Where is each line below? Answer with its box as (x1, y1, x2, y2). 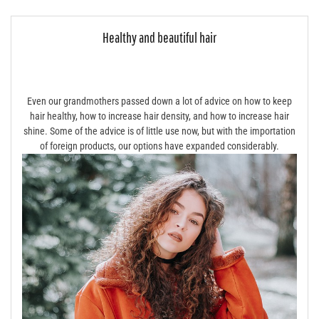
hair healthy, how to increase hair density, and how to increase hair (30, 110, 289, 122)
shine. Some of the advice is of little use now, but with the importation (23, 125, 296, 137)
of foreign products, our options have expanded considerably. (40, 140, 279, 152)
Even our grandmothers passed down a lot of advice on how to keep (27, 95, 292, 108)
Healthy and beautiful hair (103, 29, 216, 46)
